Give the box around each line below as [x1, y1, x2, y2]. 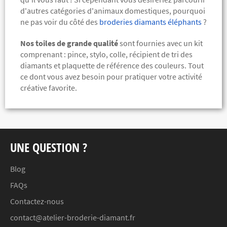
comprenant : [20, 49, 67, 60]
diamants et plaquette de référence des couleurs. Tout [20, 60, 204, 71]
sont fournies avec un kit [118, 38, 203, 49]
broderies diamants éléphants [99, 17, 202, 27]
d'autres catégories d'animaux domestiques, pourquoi [20, 6, 205, 16]
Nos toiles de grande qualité [20, 38, 118, 49]
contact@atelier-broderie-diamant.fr [10, 212, 135, 223]
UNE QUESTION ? [10, 139, 87, 156]
